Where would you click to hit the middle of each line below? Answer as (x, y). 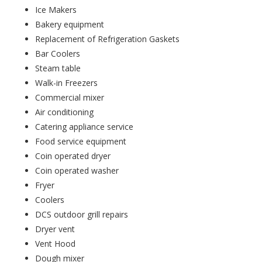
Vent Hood (55, 244)
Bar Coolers (58, 54)
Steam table (58, 68)
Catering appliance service (84, 127)
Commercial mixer (70, 98)
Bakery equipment (70, 25)
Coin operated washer (77, 171)
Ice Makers (56, 10)
